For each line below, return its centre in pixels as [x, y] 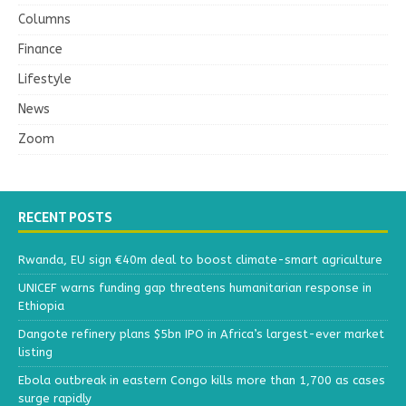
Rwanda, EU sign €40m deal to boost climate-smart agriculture [200, 259]
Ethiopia [41, 305]
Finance [40, 49]
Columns [44, 19]
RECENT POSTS [65, 217]
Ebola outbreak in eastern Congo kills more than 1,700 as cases [202, 380]
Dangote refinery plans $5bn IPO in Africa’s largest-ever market [201, 333]
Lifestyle [45, 79]
